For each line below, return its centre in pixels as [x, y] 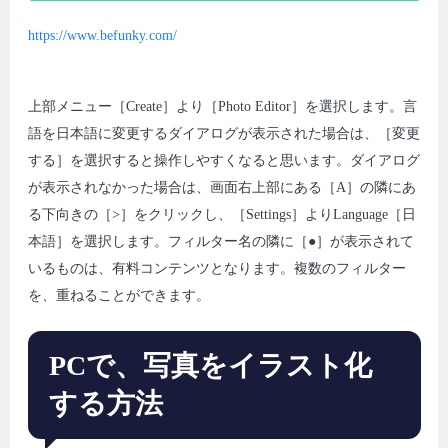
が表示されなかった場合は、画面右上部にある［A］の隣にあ [221, 188]
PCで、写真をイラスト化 [211, 365]
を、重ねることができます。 [118, 296]
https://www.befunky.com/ [102, 36]
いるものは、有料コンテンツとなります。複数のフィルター [216, 269]
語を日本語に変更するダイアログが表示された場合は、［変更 [223, 134]
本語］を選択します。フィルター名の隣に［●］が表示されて [220, 242]
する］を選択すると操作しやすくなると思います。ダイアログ [223, 161]
